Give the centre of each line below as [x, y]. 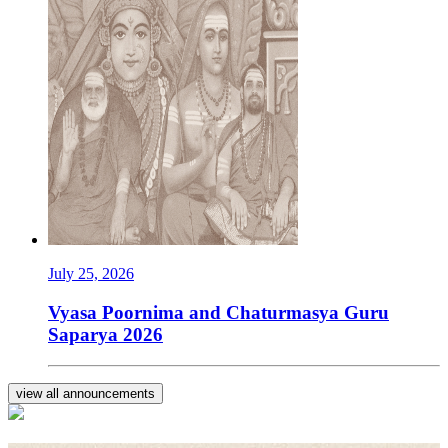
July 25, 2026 [91, 274]
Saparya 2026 [105, 334]
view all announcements [85, 393]
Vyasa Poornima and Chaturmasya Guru [218, 312]
